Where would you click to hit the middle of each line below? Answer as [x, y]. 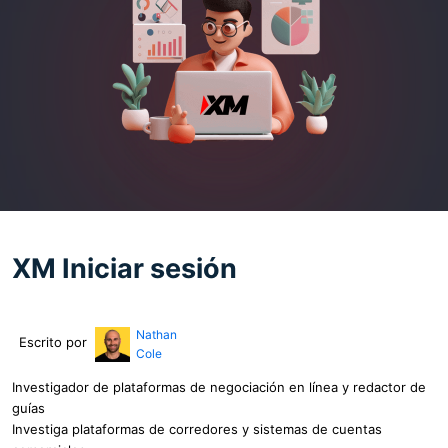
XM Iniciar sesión [124, 268]
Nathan [156, 334]
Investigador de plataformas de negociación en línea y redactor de [219, 386]
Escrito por [53, 341]
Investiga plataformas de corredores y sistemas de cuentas [197, 428]
